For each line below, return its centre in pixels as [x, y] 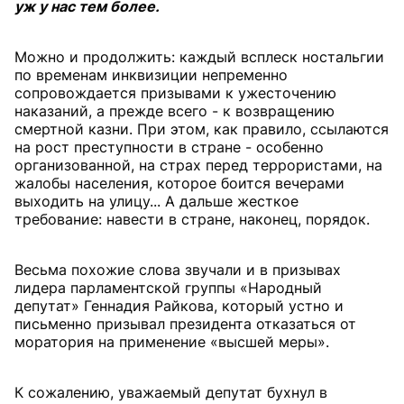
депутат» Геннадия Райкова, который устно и [179, 306]
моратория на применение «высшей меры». [172, 342]
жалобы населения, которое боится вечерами [179, 183]
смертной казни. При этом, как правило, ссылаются [202, 129]
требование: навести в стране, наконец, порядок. [192, 219]
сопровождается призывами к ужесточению [175, 93]
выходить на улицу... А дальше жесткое [156, 201]
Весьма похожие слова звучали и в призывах [178, 270]
